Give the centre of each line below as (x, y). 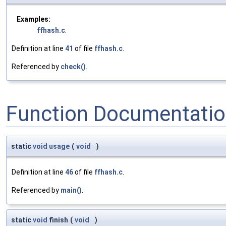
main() (71, 190)
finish (58, 220)
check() (73, 67)
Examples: (34, 19)
